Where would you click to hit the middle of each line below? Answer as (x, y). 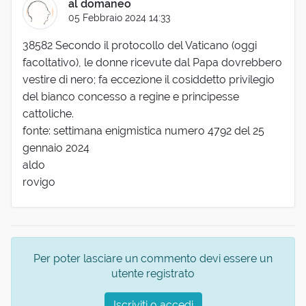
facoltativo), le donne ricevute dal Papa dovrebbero (152, 63)
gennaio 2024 (56, 148)
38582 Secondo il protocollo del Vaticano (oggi (140, 46)
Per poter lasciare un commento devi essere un (153, 258)
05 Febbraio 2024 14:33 (120, 18)
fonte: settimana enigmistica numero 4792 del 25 (143, 131)
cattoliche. (48, 114)
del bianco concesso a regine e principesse (131, 97)
